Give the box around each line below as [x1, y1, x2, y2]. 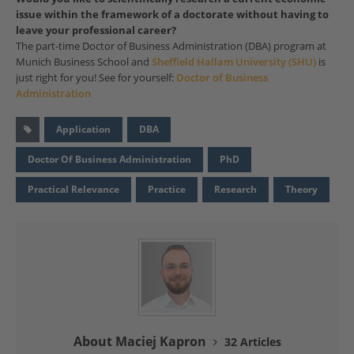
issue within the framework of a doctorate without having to [16, 7, 329, 22]
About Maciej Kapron [73, 333, 209, 351]
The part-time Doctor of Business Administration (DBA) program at [16, 39, 326, 54]
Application [56, 122, 111, 137]
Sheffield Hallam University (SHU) [152, 55, 316, 70]
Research [214, 183, 257, 197]
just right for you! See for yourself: [16, 70, 176, 85]
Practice [148, 183, 186, 197]
